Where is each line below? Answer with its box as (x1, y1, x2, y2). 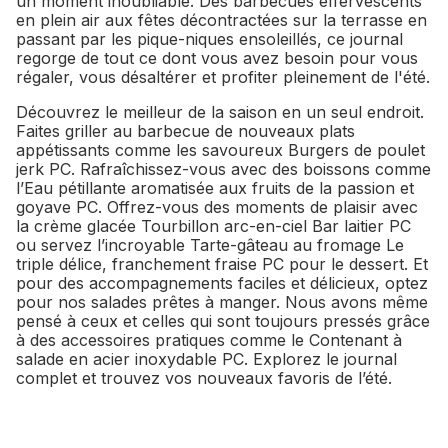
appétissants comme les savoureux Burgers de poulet (16, 140, 425, 160)
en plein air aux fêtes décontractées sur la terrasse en (16, 10, 427, 30)
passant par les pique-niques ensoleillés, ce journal (16, 29, 403, 49)
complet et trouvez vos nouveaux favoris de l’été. (16, 368, 392, 388)
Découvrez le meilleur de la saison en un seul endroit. (16, 102, 424, 122)
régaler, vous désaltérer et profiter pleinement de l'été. (16, 67, 430, 87)
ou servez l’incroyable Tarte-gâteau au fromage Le (16, 235, 404, 255)
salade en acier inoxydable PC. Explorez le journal (16, 349, 397, 369)
